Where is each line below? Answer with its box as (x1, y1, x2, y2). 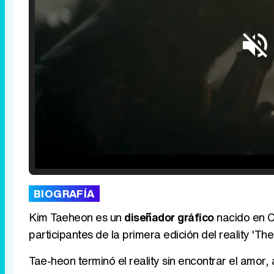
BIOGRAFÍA (34, 186, 95, 201)
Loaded (91, 141, 113, 147)
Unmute (114, 156, 137, 163)
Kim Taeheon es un (29, 209, 124, 226)
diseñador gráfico (124, 209, 214, 226)
